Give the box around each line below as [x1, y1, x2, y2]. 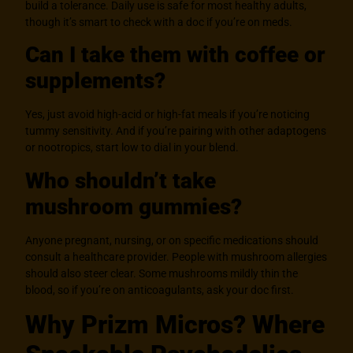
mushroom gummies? [25, 193, 243, 220]
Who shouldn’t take [25, 167, 217, 194]
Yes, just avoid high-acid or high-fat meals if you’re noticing [25, 108, 310, 121]
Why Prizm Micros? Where [25, 310, 325, 340]
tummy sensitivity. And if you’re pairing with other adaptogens [25, 124, 327, 138]
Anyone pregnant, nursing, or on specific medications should [25, 233, 319, 247]
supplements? [25, 68, 166, 95]
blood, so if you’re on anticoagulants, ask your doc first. [25, 283, 295, 296]
